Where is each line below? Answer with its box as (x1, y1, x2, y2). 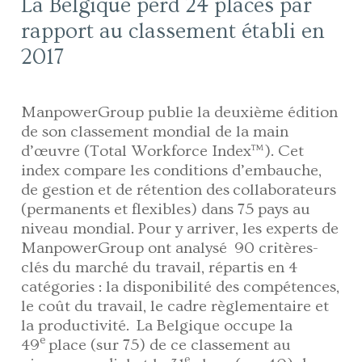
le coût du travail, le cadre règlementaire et (21, 297, 330, 315)
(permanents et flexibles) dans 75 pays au (21, 200, 311, 218)
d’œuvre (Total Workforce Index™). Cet (21, 141, 305, 160)
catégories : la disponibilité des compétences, (21, 277, 340, 296)
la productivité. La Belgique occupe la (21, 316, 293, 335)
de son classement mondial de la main (21, 122, 289, 141)
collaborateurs (233, 180, 337, 199)
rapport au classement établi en (21, 19, 326, 44)
